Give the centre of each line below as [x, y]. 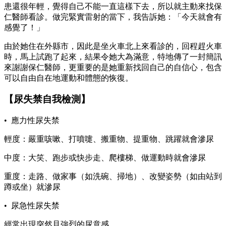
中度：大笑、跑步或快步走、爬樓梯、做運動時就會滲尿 [105, 158]
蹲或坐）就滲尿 [32, 187]
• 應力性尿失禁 [32, 121]
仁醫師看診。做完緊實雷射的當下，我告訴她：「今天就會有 [113, 17]
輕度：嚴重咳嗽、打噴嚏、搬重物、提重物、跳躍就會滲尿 [109, 139]
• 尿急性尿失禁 [32, 206]
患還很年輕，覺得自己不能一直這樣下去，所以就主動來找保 [113, 6]
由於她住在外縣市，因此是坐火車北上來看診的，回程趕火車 [113, 46]
